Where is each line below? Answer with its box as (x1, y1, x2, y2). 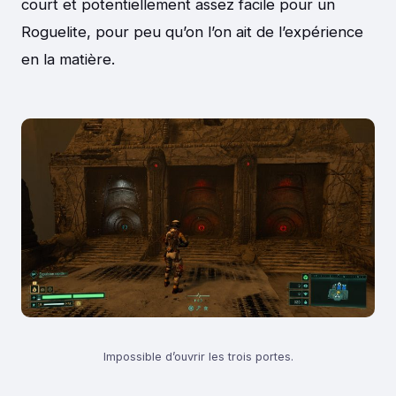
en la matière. (21, 50, 115, 69)
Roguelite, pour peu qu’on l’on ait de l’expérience (21, 23, 363, 42)
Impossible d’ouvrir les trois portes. (103, 349, 293, 363)
